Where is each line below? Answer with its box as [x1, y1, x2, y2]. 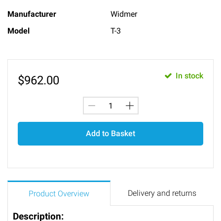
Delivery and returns [128, 188, 196, 198]
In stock [176, 71, 203, 80]
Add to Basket [86, 129, 135, 138]
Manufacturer [7, 9, 56, 19]
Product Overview [29, 189, 89, 198]
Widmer [110, 9, 137, 19]
